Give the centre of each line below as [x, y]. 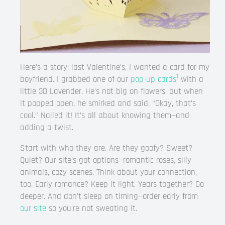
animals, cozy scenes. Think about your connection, [108, 172]
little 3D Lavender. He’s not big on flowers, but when [111, 91]
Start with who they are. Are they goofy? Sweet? [106, 148]
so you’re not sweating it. [92, 208]
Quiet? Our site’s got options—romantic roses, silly [106, 160]
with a [191, 79]
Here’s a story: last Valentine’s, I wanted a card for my [115, 67]
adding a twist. [47, 127]
